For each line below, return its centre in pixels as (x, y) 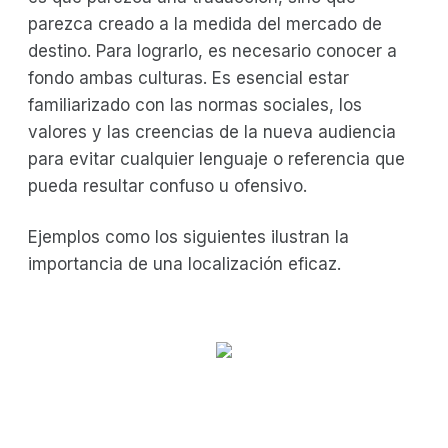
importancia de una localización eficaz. (184, 263)
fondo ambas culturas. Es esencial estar (188, 77)
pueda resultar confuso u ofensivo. (167, 185)
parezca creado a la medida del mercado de (205, 23)
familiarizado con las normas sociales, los (195, 104)
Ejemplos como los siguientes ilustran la (188, 236)
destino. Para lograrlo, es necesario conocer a (212, 50)
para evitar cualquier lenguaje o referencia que (216, 158)
